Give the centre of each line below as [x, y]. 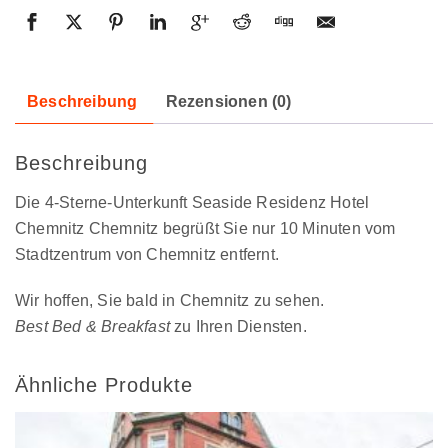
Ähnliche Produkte [104, 385]
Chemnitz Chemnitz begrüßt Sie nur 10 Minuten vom [205, 229]
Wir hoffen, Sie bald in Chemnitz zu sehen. [170, 301]
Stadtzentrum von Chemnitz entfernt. [147, 255]
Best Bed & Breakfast [92, 327]
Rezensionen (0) [228, 102]
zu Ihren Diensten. [238, 327]
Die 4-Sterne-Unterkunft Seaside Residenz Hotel [192, 203]
